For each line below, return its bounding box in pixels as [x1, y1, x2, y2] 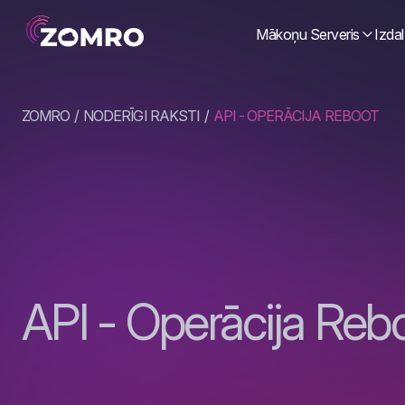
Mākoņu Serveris [256, 25, 360, 43]
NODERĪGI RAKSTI [83, 107, 200, 125]
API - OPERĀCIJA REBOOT [212, 107, 379, 125]
